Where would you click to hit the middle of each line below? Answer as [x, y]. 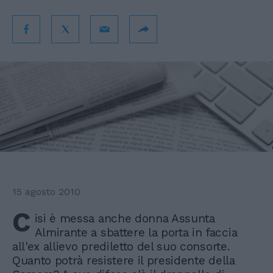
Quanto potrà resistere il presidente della [124, 261]
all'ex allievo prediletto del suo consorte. [121, 247]
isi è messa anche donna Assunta [125, 219]
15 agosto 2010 [46, 192]
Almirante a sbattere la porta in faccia [136, 233]
